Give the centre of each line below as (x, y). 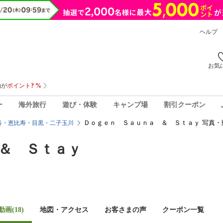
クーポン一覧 (183, 210)
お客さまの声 (125, 210)
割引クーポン (184, 105)
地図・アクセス (64, 210)
